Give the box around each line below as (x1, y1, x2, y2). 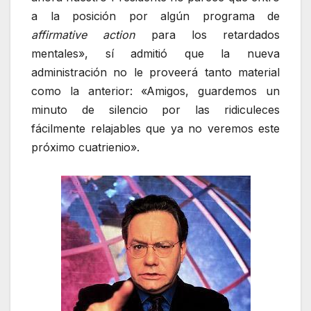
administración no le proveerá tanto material (31, 65, 280, 80)
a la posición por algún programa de (31, 9, 280, 24)
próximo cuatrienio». (31, 140, 140, 155)
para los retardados (135, 28, 280, 42)
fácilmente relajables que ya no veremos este (31, 121, 280, 136)
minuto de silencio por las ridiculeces (31, 103, 280, 117)
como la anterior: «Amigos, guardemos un (31, 84, 280, 99)
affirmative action (31, 28, 135, 42)
